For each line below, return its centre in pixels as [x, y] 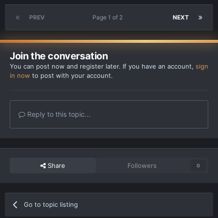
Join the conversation [59, 56]
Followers [142, 165]
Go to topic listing [51, 204]
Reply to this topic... [58, 114]
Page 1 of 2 [109, 17]
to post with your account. [72, 75]
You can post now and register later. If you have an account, [103, 66]
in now [20, 75]
